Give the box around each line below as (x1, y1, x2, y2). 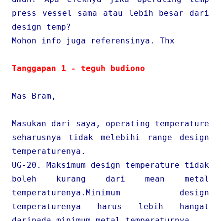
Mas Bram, (12, 91, 56, 101)
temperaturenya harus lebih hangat (12, 202, 209, 211)
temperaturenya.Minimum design (12, 188, 209, 197)
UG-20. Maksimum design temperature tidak (12, 160, 209, 170)
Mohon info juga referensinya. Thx (12, 36, 175, 45)
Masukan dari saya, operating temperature (12, 119, 209, 128)
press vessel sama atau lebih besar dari (12, 8, 209, 18)
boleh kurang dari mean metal (12, 174, 209, 184)
